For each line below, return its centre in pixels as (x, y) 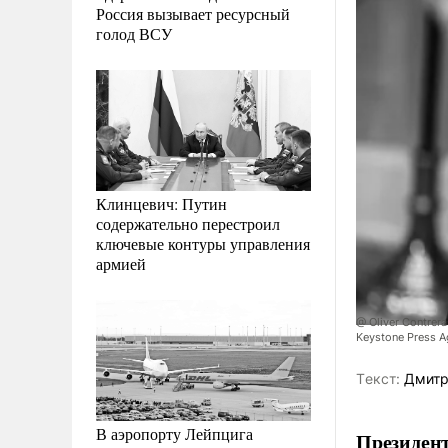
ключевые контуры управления (203, 243)
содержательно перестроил (188, 223)
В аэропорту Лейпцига (174, 433)
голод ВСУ (134, 33)
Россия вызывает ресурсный (193, 13)
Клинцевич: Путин (161, 203)
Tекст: (378, 379)
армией (121, 263)
